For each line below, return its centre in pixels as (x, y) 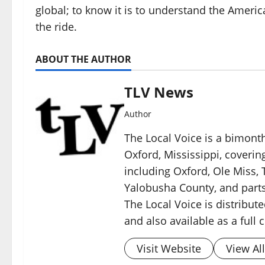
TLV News (159, 92)
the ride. (56, 26)
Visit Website (169, 248)
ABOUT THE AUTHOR (83, 59)
